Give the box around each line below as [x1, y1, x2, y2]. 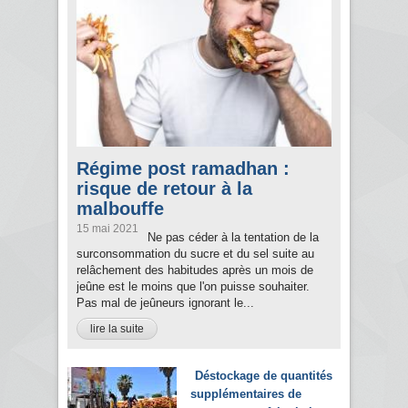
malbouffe [76, 199, 164, 219]
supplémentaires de [190, 387, 301, 402]
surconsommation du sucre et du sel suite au [76, 247, 314, 261]
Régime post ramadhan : [76, 158, 290, 179]
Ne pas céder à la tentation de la [148, 230, 319, 245]
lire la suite [90, 322, 144, 336]
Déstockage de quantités [195, 369, 332, 383]
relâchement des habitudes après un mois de [76, 263, 313, 278]
